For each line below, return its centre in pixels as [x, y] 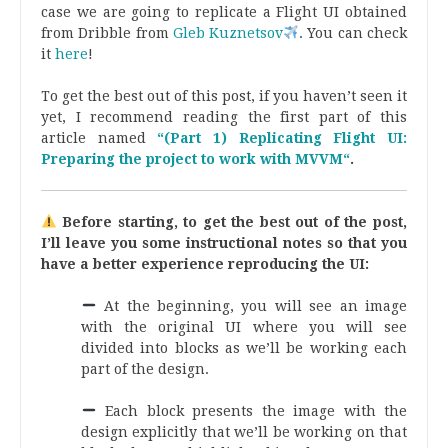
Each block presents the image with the [251, 411]
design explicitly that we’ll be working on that [244, 432]
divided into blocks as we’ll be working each [244, 348]
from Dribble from [107, 33]
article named [99, 138]
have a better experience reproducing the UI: [205, 264]
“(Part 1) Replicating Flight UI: [282, 138]
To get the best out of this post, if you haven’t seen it [224, 96]
